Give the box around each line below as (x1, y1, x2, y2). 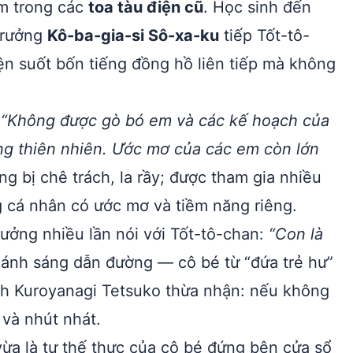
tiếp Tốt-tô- (219, 26, 310, 45)
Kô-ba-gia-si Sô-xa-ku (47, 26, 219, 45)
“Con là (269, 225, 323, 243)
